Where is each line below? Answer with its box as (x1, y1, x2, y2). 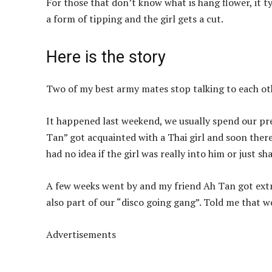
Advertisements (46, 228, 116, 242)
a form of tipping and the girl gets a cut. (46, 12, 223, 26)
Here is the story (46, 47, 166, 67)
